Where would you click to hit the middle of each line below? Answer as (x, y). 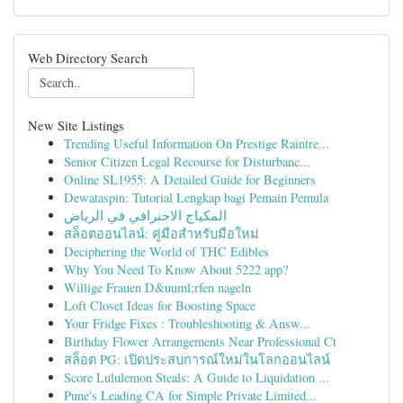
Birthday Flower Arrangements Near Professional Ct (200, 341)
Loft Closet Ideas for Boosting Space (160, 305)
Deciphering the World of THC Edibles (166, 251)
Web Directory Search (88, 58)
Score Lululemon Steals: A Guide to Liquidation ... (197, 377)
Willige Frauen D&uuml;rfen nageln (157, 287)
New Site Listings (76, 125)
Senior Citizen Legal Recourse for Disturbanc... (187, 161)
